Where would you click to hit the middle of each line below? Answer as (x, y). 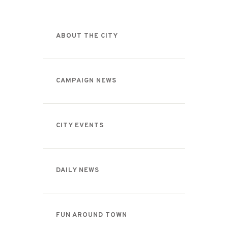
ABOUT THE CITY (87, 36)
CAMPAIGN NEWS (86, 81)
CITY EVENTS (80, 126)
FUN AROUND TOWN (92, 216)
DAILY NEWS (78, 171)
